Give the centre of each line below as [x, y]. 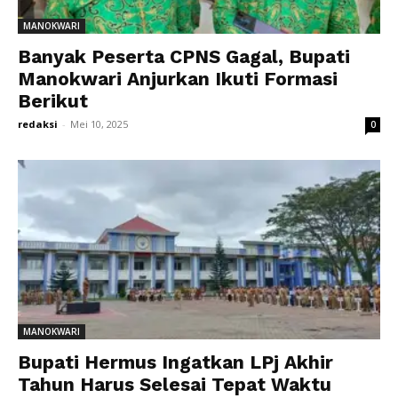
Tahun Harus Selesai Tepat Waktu [175, 384]
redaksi [38, 124]
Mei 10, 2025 [99, 124]
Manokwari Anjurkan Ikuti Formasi [178, 79]
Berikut [56, 101]
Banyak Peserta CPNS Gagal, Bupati [184, 57]
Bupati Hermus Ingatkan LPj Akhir [175, 362]
